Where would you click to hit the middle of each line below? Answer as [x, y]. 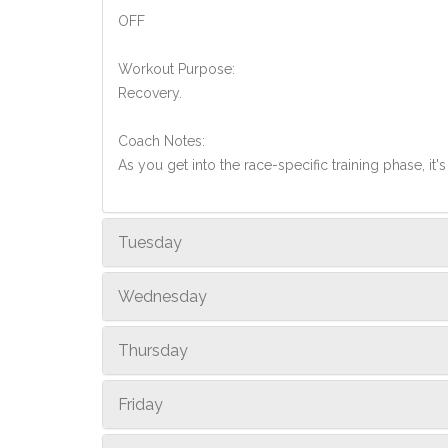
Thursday [153, 350]
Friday [140, 404]
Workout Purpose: [176, 69]
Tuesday [150, 242]
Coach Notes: [161, 141]
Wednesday [162, 296]
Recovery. [150, 93]
